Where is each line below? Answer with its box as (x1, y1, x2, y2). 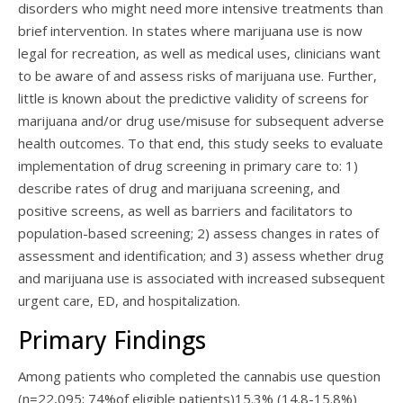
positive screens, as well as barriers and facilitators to (18, 201, 353, 219)
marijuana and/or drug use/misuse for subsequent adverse (18, 112, 384, 130)
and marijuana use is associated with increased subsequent (18, 269, 385, 287)
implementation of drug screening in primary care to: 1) (18, 157, 358, 175)
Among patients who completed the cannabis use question (18, 367, 381, 385)
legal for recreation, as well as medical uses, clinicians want (18, 44, 381, 62)
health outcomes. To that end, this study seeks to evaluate (18, 134, 383, 152)
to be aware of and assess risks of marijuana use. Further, (18, 67, 377, 85)
